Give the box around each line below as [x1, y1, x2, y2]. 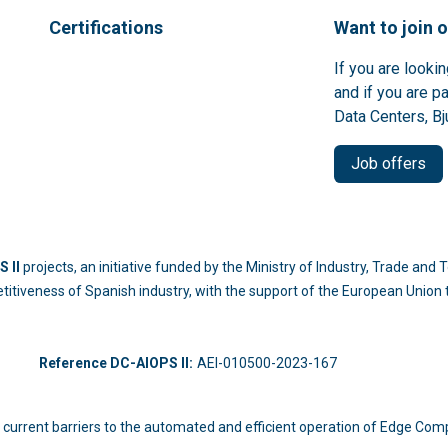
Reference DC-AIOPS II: [39, 355, 193, 371]
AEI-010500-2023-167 [197, 355, 355, 371]
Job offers [351, 154, 426, 173]
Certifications [49, 17, 163, 38]
